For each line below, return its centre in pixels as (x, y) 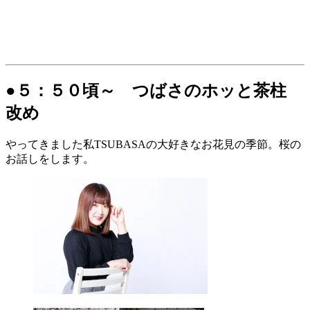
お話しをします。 (50, 158)
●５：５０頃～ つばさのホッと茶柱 (146, 91)
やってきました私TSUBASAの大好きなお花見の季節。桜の (153, 144)
